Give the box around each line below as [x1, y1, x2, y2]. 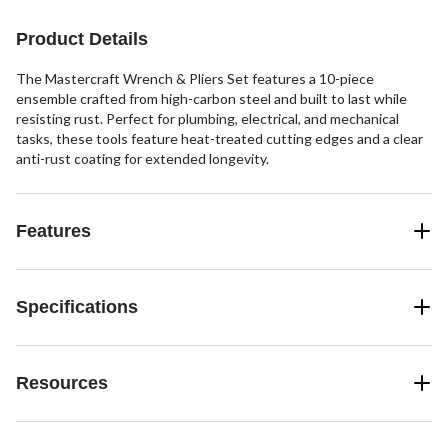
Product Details [16, 28, 148, 49]
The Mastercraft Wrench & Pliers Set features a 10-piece [16, 69, 374, 87]
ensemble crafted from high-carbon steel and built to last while [16, 89, 407, 107]
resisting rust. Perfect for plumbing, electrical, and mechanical [16, 109, 399, 127]
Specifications [16, 296, 138, 317]
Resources [16, 372, 108, 393]
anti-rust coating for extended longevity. [16, 149, 269, 167]
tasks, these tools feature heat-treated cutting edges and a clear [16, 129, 423, 147]
